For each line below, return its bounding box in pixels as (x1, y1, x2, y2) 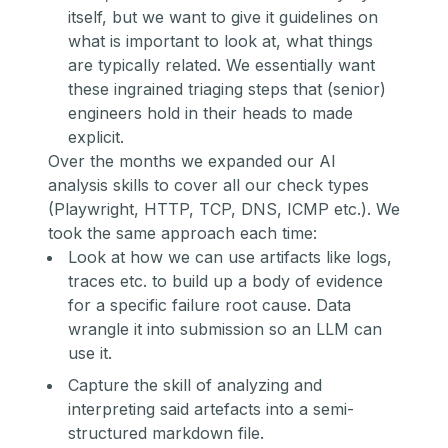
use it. (68, 343, 112, 364)
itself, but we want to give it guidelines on (68, 7, 378, 28)
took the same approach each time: (48, 223, 317, 244)
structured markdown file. (68, 423, 264, 444)
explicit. (68, 127, 124, 148)
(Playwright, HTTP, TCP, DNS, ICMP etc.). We (48, 199, 400, 220)
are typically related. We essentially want (68, 55, 375, 76)
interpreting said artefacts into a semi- (68, 399, 354, 420)
